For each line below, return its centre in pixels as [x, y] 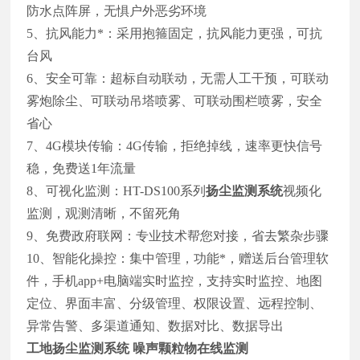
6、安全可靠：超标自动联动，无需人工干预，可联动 [178, 78]
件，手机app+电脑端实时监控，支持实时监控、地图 [175, 280]
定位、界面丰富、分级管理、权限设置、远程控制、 [175, 303]
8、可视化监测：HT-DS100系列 [117, 190]
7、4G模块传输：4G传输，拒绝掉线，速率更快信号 [175, 145]
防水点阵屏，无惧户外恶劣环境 [117, 10]
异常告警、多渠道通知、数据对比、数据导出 [155, 325]
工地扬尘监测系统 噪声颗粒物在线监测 [138, 348]
